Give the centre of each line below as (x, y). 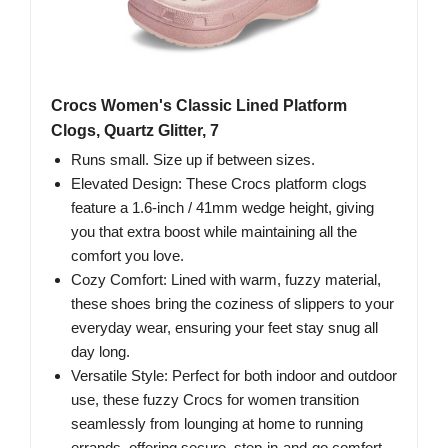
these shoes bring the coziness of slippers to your (232, 303)
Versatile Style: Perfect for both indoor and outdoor (234, 375)
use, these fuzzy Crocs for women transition (215, 399)
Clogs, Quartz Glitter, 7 (135, 130)
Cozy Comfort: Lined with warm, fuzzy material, (226, 279)
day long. (100, 351)
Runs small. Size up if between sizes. (193, 159)
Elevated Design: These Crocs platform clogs (219, 183)
